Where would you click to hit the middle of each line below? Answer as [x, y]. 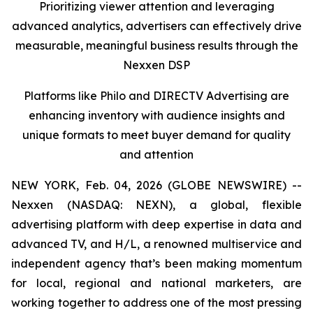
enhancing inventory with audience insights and [156, 115]
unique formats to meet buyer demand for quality [156, 135]
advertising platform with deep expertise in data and [156, 224]
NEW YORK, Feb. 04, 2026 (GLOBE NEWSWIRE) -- [156, 185]
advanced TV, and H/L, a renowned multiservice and [156, 244]
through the [267, 45]
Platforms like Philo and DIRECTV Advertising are [156, 96]
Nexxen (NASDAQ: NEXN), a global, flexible [156, 205]
